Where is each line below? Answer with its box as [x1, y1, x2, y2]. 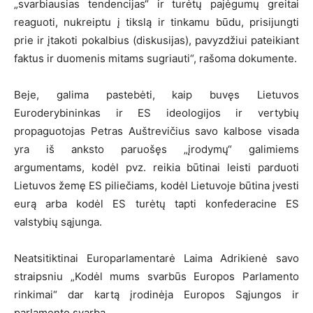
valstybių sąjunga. [14, 214, 102, 228]
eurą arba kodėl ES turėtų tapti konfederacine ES [14, 196, 299, 210]
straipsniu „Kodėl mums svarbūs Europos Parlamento [14, 269, 299, 283]
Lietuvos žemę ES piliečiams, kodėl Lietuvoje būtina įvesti [14, 178, 299, 192]
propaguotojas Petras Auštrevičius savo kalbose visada [14, 124, 299, 138]
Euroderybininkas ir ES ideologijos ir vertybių [14, 105, 299, 119]
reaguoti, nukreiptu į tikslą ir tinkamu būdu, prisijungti [14, 15, 299, 29]
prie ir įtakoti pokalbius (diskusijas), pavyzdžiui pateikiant [14, 33, 299, 47]
